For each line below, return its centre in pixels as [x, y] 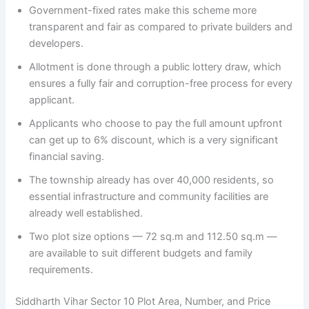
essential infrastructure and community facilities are [149, 196]
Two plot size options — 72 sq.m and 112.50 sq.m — [153, 236]
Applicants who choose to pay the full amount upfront [156, 123]
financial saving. [67, 156]
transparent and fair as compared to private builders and [161, 27]
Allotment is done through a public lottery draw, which [156, 67]
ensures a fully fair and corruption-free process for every [161, 83]
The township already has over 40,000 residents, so [152, 180]
